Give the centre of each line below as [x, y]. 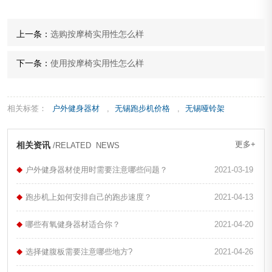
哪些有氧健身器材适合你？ [73, 225]
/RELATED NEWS [86, 146]
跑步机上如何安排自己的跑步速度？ [89, 197]
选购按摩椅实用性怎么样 [97, 34]
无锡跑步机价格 [142, 108]
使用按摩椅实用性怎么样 [97, 63]
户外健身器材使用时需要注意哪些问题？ [97, 170]
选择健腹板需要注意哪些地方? [79, 252]
